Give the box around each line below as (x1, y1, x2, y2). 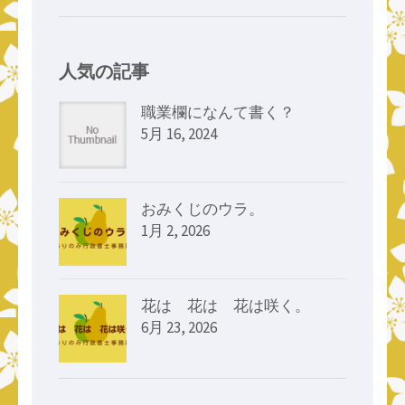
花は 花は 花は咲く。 (141, 295, 310, 316)
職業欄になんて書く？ (141, 101, 295, 122)
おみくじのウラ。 (141, 198, 264, 219)
